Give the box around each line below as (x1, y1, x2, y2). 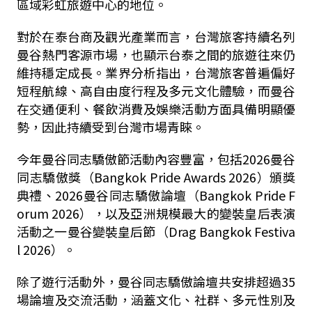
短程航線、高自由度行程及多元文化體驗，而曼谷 (16, 81, 296, 100)
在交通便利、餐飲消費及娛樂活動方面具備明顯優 (16, 100, 296, 118)
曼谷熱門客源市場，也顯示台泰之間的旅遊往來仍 (16, 45, 296, 63)
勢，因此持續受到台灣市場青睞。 (16, 118, 205, 136)
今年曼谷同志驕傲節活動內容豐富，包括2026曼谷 (16, 150, 296, 168)
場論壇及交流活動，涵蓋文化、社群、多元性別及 (16, 290, 296, 309)
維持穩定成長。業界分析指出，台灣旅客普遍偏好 (16, 63, 296, 81)
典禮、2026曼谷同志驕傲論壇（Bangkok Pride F (16, 186, 296, 204)
